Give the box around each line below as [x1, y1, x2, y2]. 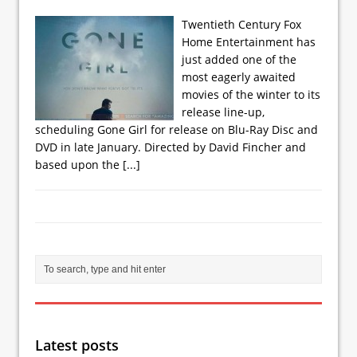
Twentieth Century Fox [182, 16, 301, 32]
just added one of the [182, 51, 296, 67]
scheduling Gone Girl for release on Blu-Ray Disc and [35, 121, 318, 137]
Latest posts [35, 335, 119, 355]
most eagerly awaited [182, 69, 296, 84]
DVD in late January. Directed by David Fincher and [35, 139, 306, 155]
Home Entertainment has [182, 33, 316, 49]
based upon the [35, 156, 123, 172]
